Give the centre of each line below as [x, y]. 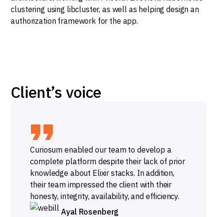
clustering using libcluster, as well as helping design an [105, 9]
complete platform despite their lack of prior [108, 161]
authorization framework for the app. [74, 21]
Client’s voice [56, 92]
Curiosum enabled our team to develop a [101, 150]
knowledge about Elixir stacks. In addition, [102, 173]
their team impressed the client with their [101, 185]
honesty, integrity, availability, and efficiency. [105, 196]
